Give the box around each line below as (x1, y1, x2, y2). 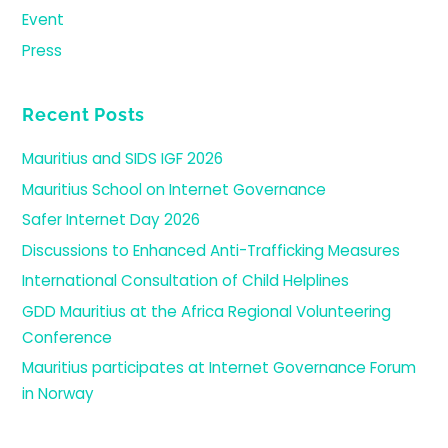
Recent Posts (22, 103, 146, 125)
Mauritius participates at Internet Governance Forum (22, 357, 417, 379)
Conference (22, 326, 113, 348)
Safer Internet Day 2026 (22, 209, 201, 231)
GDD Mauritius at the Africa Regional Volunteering (22, 300, 392, 322)
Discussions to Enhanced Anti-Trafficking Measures (22, 239, 401, 261)
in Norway (22, 383, 95, 405)
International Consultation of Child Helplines (22, 270, 350, 292)
